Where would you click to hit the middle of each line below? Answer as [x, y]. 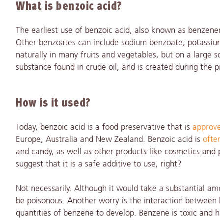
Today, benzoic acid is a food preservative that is [104, 127]
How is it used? [53, 103]
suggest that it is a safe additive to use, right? [99, 164]
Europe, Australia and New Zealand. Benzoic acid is [109, 139]
